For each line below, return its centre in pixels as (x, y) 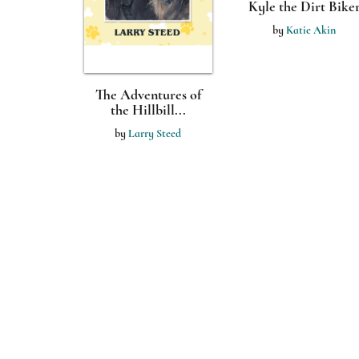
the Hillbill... (148, 110)
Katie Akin (311, 30)
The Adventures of (148, 95)
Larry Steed (155, 133)
